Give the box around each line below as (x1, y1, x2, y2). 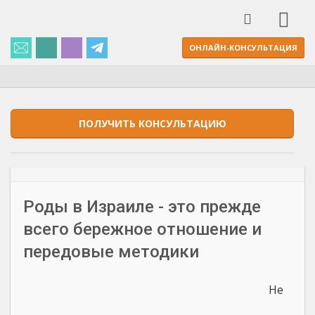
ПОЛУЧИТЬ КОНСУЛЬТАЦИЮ (78, 117, 226, 130)
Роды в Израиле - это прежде (23, 197, 261, 217)
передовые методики (23, 242, 199, 262)
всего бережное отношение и (23, 219, 262, 239)
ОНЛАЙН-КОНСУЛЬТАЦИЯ (189, 42, 297, 53)
